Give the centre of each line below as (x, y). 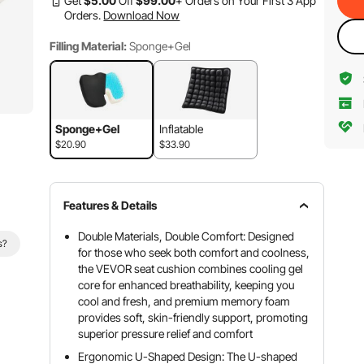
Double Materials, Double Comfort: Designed (186, 236)
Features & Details (110, 205)
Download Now (142, 15)
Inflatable (182, 129)
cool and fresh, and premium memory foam (184, 301)
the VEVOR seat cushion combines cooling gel (191, 269)
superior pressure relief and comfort (166, 334)
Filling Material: (89, 46)
